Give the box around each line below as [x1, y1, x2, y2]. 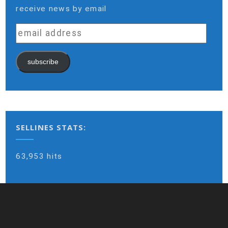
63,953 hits [16, 152, 63, 161]
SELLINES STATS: [16, 122, 87, 133]
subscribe [27, 58, 59, 66]
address [15, 37, 49, 46]
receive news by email [16, 4, 107, 14]
